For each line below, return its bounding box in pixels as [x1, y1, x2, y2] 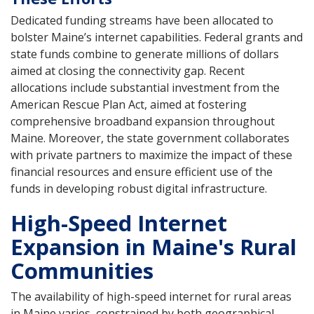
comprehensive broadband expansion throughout [11, 114, 275, 130]
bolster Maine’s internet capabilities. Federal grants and [11, 29, 303, 46]
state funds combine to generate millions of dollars [11, 46, 279, 62]
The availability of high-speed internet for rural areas [11, 288, 292, 304]
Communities [11, 255, 153, 285]
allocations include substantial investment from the [11, 80, 280, 96]
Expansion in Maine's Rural [11, 231, 296, 261]
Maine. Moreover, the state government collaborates [11, 130, 289, 146]
